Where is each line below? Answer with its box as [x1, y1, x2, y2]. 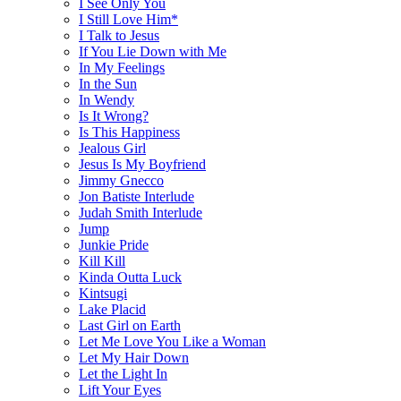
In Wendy [79, 91, 134, 107]
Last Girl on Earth [79, 317, 181, 333]
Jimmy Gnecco [79, 172, 164, 188]
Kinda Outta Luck [79, 269, 182, 285]
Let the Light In [79, 365, 167, 381]
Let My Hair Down [79, 349, 189, 365]
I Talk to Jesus [79, 27, 159, 43]
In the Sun [79, 75, 137, 91]
